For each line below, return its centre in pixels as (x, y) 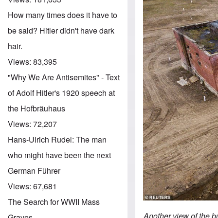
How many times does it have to (63, 15)
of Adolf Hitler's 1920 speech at (61, 92)
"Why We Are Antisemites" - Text (64, 77)
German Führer (34, 170)
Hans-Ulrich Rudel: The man (57, 139)
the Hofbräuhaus (36, 108)
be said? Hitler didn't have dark (61, 30)
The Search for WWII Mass (54, 201)
